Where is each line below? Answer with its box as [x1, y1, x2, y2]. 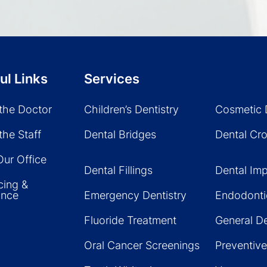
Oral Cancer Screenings [84, 239, 200, 252]
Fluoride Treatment [84, 214, 176, 226]
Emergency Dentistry [84, 189, 187, 201]
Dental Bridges [84, 128, 156, 141]
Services [84, 71, 139, 86]
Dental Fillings [84, 164, 153, 176]
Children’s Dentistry [84, 103, 179, 116]
